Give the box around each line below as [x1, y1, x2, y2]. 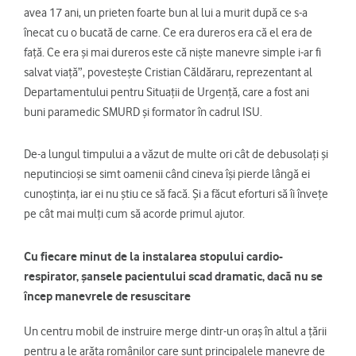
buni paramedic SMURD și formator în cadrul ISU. [24, 105, 265, 120]
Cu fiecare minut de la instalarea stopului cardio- [24, 249, 283, 265]
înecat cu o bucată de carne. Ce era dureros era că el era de [24, 25, 312, 41]
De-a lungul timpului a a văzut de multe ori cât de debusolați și [24, 147, 328, 162]
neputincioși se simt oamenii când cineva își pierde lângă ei [24, 167, 310, 182]
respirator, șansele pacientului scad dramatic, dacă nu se [24, 269, 323, 284]
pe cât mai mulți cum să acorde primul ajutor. [24, 207, 245, 222]
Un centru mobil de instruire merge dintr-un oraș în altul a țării [24, 324, 327, 339]
